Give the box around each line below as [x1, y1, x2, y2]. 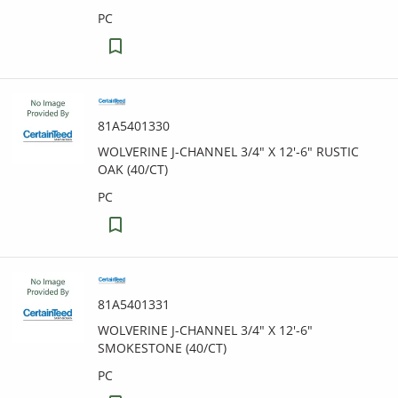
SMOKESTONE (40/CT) [98, 339, 227, 356]
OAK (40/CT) [98, 161, 168, 178]
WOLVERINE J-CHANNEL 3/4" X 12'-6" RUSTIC [98, 143, 359, 160]
